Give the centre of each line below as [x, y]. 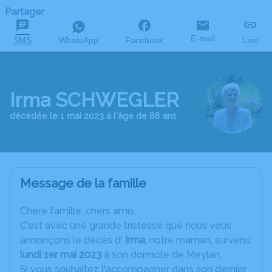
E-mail [203, 38]
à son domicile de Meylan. [161, 255]
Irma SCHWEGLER [94, 100]
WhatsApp [78, 40]
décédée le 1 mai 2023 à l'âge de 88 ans [93, 116]
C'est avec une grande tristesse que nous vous [126, 226]
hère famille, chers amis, [81, 211]
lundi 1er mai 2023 [61, 255]
